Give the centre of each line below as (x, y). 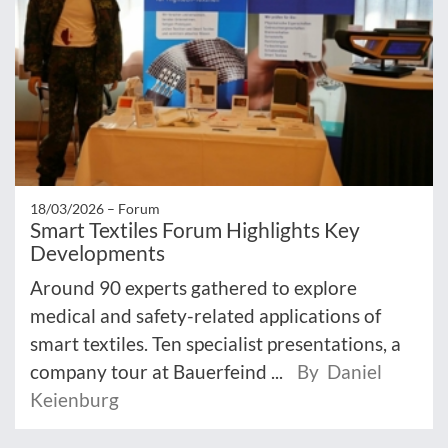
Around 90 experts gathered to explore (193, 288)
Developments (97, 253)
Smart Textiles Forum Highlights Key (195, 230)
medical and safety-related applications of (205, 316)
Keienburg (74, 400)
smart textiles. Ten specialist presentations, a (215, 344)
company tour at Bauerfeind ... (158, 372)
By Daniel (339, 372)
